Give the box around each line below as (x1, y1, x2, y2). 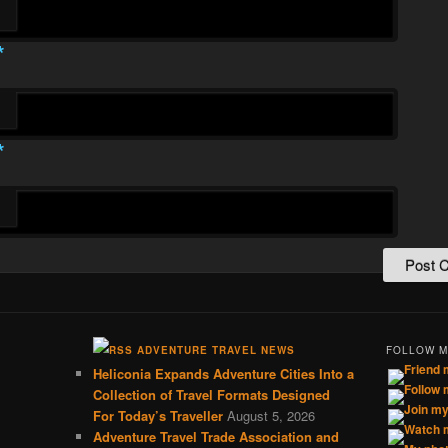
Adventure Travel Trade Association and (92, 426, 339, 446)
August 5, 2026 (226, 405, 315, 425)
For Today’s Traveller (92, 405, 223, 425)
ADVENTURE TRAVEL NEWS (136, 342, 295, 357)
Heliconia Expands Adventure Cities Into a (92, 363, 354, 383)
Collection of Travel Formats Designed (92, 384, 330, 404)
